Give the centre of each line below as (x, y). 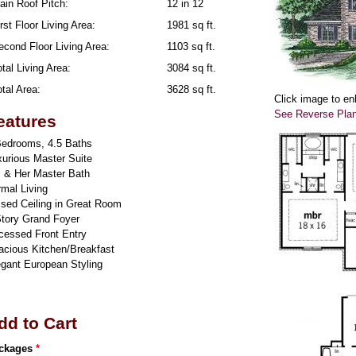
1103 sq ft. (191, 46)
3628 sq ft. (191, 89)
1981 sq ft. (191, 25)
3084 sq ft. (191, 68)
